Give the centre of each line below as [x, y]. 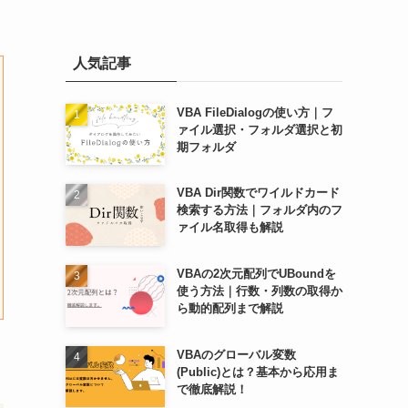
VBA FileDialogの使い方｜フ [255, 112]
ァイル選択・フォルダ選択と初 [259, 129]
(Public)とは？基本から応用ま [257, 372]
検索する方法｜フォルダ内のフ [259, 210]
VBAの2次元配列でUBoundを [256, 273]
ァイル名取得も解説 [229, 228]
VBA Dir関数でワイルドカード [258, 193]
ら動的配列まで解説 [229, 308]
